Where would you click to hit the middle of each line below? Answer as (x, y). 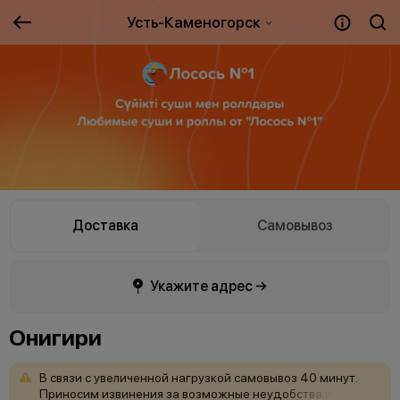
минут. (339, 377)
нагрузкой (201, 377)
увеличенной (131, 377)
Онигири (55, 337)
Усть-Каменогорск (195, 22)
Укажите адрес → (208, 286)
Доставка (105, 226)
